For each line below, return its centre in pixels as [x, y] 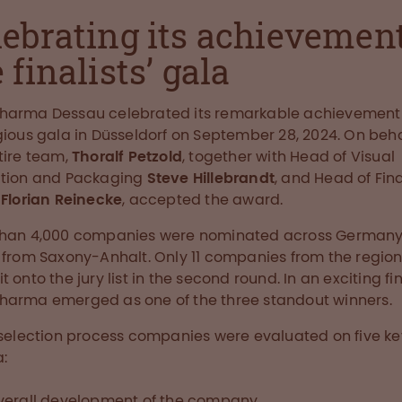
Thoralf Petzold [127, 157]
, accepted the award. [203, 200]
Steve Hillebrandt [211, 178]
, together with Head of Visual [289, 157]
